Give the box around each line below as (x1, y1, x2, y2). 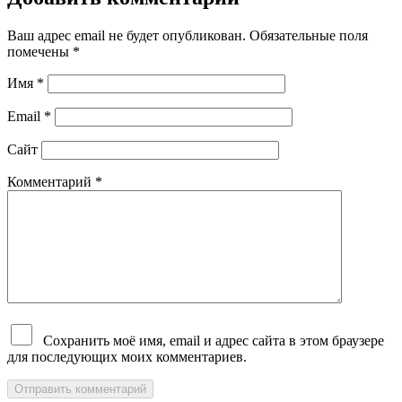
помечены (7, 43, 73, 59)
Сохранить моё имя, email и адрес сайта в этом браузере (43, 332, 384, 348)
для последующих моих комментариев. (7, 348, 247, 364)
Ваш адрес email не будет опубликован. (7, 27, 246, 43)
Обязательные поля (249, 27, 368, 43)
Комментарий (7, 173, 95, 189)
